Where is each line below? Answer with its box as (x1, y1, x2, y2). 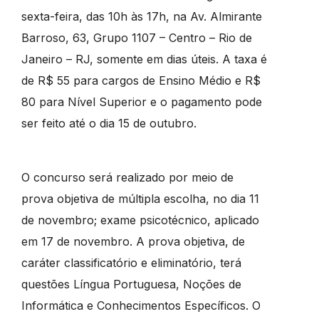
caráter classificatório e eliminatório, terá (21, 255, 241, 270)
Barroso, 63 (21, 30, 86, 45)
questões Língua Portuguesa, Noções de (21, 276, 241, 291)
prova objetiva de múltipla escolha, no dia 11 (21, 191, 259, 206)
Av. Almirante (189, 9, 262, 23)
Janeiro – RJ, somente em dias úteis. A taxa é (21, 51, 267, 66)
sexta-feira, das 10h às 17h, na (21, 9, 190, 23)
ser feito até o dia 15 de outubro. (21, 115, 197, 130)
